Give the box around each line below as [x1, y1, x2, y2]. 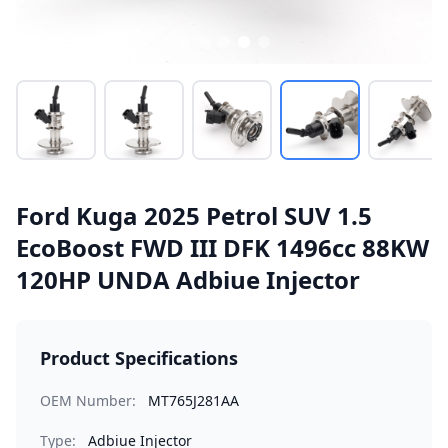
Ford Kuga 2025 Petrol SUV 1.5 [16, 199, 372, 232]
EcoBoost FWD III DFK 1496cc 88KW [16, 231, 429, 264]
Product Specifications [40, 346, 238, 370]
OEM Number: [40, 391, 136, 410]
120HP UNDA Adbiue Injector [16, 263, 360, 296]
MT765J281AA [148, 391, 239, 410]
